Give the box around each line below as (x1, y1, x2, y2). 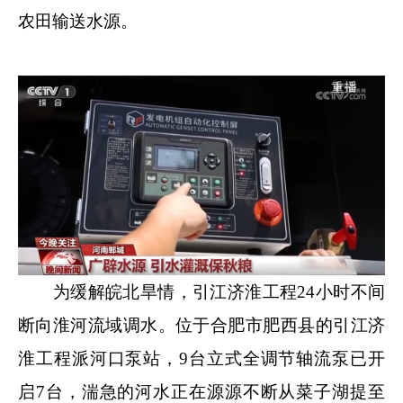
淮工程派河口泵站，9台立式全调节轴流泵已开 (18, 349, 385, 369)
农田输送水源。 (18, 11, 138, 31)
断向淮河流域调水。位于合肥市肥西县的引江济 (18, 316, 385, 336)
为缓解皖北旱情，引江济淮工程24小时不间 (18, 282, 385, 302)
